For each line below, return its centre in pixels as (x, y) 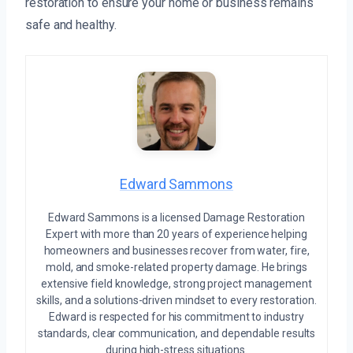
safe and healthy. (71, 24)
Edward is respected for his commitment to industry (176, 316)
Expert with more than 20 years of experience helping (176, 234)
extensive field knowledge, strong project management (176, 283)
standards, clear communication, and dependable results (176, 333)
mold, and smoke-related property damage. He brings (176, 267)
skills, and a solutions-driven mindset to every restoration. (176, 300)
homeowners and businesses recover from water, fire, (176, 250)
